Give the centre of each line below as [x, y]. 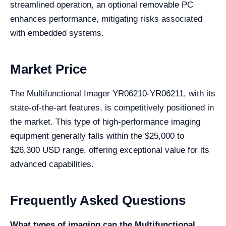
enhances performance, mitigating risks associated [106, 19]
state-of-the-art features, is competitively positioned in [112, 108]
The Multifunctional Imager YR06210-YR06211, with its [113, 94]
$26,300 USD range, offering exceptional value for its [110, 150]
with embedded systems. [57, 33]
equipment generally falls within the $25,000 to [97, 136]
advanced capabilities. [52, 164]
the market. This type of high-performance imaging [105, 122]
